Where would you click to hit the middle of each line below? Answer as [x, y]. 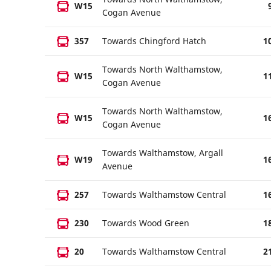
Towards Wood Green [146, 223]
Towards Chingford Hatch [154, 41]
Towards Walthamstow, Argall [163, 153]
